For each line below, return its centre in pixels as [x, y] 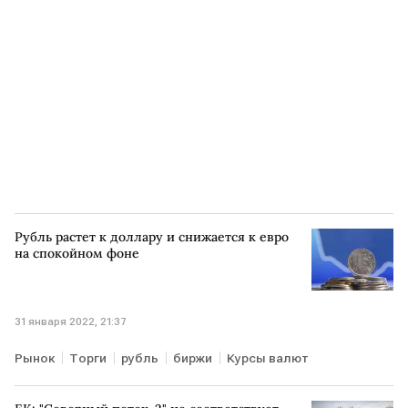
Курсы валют [268, 357]
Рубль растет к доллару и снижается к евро [152, 237]
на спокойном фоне [77, 254]
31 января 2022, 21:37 [71, 321]
